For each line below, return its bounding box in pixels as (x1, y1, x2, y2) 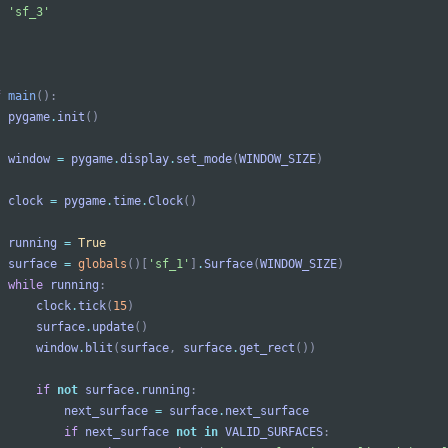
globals (78, 257, 127, 272)
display (120, 152, 169, 167)
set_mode (176, 152, 232, 167)
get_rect (239, 341, 295, 356)
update (92, 320, 134, 335)
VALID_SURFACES (225, 425, 323, 440)
